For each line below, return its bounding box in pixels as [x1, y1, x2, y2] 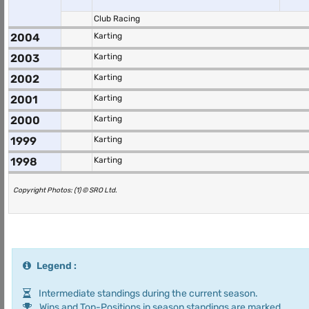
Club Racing [94, 14, 140, 23]
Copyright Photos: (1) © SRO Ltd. [13, 186, 117, 195]
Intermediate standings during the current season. [37, 288, 258, 299]
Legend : [37, 260, 77, 272]
